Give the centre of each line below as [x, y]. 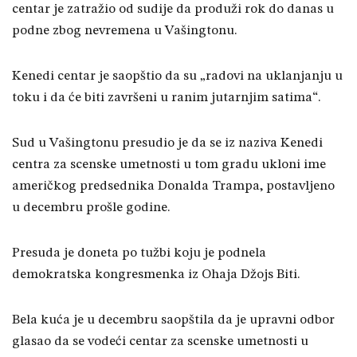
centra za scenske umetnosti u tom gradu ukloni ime [169, 165]
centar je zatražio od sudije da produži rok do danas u [173, 10]
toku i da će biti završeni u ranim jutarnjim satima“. [167, 98]
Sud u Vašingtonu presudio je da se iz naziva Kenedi [167, 143]
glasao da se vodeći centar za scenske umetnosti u [160, 342]
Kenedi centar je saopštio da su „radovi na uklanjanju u [177, 76]
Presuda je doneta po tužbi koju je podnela [139, 253]
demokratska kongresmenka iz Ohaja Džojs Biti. [156, 275]
